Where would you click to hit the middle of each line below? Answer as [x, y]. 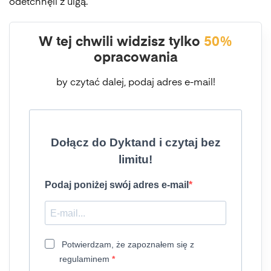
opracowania [135, 58]
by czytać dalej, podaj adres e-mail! [135, 83]
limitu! [135, 159]
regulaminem [84, 259]
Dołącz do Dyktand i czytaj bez [135, 142]
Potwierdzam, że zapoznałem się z [128, 244]
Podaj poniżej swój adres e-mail [117, 185]
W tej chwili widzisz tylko [121, 42]
